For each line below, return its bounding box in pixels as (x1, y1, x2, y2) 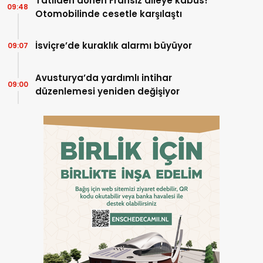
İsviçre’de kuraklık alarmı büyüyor (35, 39, 192, 52)
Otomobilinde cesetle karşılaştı (35, 7, 182, 20)
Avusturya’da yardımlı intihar (35, 71, 172, 84)
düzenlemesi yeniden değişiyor (35, 85, 180, 97)
